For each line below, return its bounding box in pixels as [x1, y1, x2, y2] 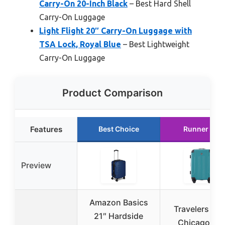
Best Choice [98, 124, 139, 133]
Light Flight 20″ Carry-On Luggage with [39, 26, 192, 35]
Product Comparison [62, 86, 163, 99]
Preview [21, 160, 51, 170]
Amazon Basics [89, 197, 148, 207]
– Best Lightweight [121, 39, 189, 49]
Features [30, 124, 62, 134]
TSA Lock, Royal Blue [39, 39, 121, 49]
